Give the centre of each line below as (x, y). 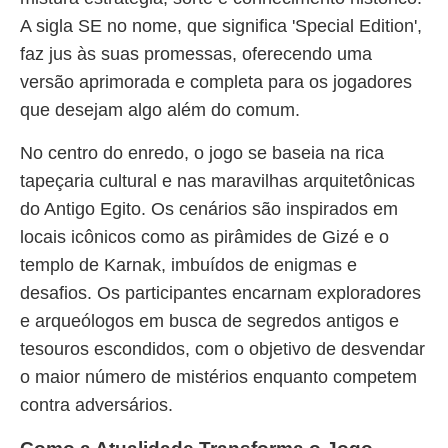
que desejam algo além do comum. (160, 110)
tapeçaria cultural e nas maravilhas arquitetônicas (217, 181)
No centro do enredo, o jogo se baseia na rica (202, 153)
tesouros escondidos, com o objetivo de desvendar (222, 349)
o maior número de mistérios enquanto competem (218, 377)
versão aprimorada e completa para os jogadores (216, 82)
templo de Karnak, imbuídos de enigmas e (188, 265)
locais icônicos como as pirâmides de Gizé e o (204, 237)
